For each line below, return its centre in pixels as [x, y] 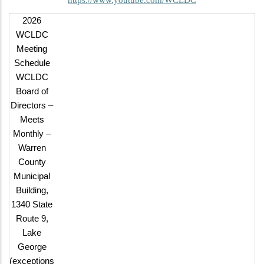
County [32, 161]
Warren [32, 147]
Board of [32, 91]
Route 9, [32, 218]
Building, [32, 190]
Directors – [32, 105]
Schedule [32, 62]
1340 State [32, 204]
